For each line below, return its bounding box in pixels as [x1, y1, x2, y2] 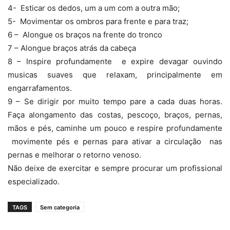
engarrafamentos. [8, 83, 72, 93]
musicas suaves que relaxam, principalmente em [8, 70, 222, 80]
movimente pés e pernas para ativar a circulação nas [8, 137, 222, 147]
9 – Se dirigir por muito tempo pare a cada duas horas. [8, 97, 222, 107]
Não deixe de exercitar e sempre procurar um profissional [8, 163, 222, 174]
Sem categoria [40, 204, 80, 212]
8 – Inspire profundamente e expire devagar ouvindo [8, 56, 222, 67]
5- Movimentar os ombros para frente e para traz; [8, 16, 188, 27]
